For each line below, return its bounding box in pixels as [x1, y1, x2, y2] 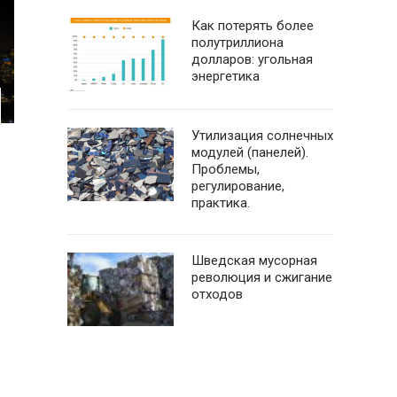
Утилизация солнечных [191, 128, 333, 144]
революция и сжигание [191, 269, 332, 285]
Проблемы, [191, 161, 260, 177]
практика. [191, 195, 250, 211]
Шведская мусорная [191, 253, 317, 269]
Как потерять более [191, 18, 314, 34]
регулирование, [191, 178, 284, 194]
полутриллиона [191, 35, 284, 51]
